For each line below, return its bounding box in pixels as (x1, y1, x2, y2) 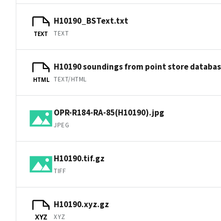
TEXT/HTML (54, 74, 87, 83)
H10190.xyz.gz (54, 198, 109, 210)
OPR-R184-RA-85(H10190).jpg (54, 107, 164, 118)
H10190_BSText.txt (54, 15, 128, 26)
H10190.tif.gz (54, 152, 105, 164)
